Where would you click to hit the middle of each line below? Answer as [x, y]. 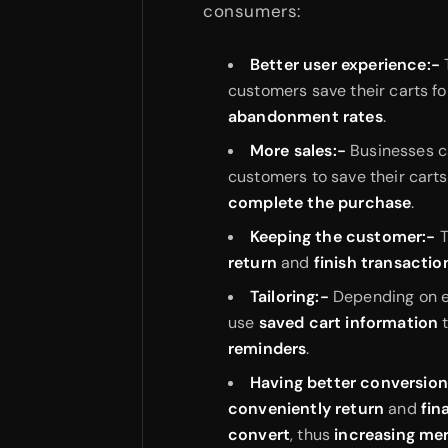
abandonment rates [305, 116]
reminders [267, 348]
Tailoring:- [289, 296]
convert [259, 434]
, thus [312, 434]
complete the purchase [320, 202]
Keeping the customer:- [343, 236]
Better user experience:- [345, 64]
